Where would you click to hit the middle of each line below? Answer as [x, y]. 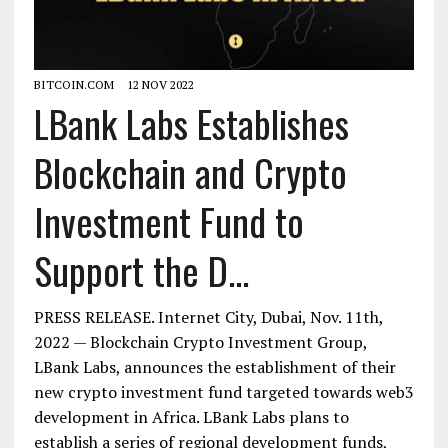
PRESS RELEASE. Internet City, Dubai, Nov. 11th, [208, 316]
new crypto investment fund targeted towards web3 [223, 391]
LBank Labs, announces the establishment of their [214, 366]
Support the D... [141, 269]
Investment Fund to [168, 220]
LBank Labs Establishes [191, 122]
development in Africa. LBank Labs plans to [191, 416]
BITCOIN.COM [73, 84]
